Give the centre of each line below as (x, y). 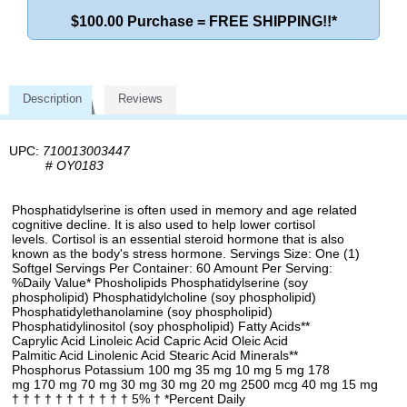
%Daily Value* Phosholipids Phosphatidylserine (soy (160, 283)
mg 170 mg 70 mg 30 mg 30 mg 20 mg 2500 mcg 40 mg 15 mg (195, 385)
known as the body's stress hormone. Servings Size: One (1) (186, 254)
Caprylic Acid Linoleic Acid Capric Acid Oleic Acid (150, 341)
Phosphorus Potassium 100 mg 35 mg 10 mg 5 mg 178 (171, 370)
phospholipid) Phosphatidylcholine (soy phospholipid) (164, 298)
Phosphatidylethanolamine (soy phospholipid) (142, 312)
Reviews (140, 99)
